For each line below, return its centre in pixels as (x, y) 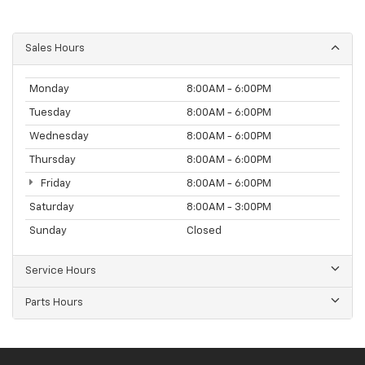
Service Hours (61, 271)
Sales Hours (55, 48)
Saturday (52, 207)
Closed (204, 231)
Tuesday (50, 113)
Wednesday (59, 136)
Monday (49, 89)
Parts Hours (54, 303)
